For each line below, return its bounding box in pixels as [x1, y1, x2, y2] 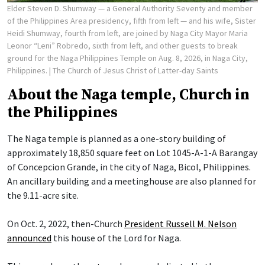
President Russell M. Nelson [124, 218, 237, 230]
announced [7, 232, 51, 244]
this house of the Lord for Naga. [51, 232, 181, 244]
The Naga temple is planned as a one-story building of [7, 132, 226, 145]
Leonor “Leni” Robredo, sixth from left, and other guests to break [7, 40, 238, 51]
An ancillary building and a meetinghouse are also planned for [7, 175, 256, 188]
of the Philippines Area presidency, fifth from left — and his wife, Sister [7, 15, 256, 27]
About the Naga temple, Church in [7, 86, 250, 105]
